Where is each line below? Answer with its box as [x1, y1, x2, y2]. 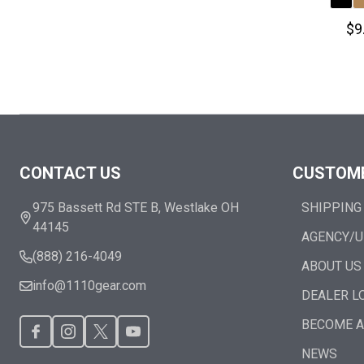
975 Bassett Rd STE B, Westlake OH [32, 200, 239, 215]
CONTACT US [19, 163, 121, 183]
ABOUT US [301, 258, 362, 274]
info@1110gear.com [32, 278, 146, 293]
